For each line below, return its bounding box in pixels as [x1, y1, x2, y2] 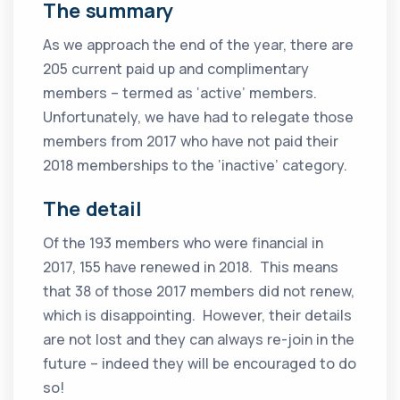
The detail [43, 196, 142, 223]
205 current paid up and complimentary [43, 59, 310, 79]
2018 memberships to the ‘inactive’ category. [43, 155, 348, 176]
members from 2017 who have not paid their [43, 131, 339, 152]
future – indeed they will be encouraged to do [43, 354, 357, 374]
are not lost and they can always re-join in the [43, 329, 355, 350]
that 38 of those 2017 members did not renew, [43, 281, 355, 302]
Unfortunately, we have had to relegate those [43, 107, 354, 128]
